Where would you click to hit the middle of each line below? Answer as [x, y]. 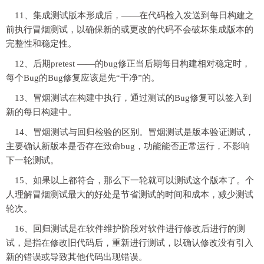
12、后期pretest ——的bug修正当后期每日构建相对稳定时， [133, 63]
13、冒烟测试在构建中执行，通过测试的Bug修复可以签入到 [133, 98]
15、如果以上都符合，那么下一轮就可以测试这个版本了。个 [134, 180]
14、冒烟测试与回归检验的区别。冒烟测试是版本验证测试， [134, 132]
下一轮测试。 [32, 160]
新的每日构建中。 [41, 112]
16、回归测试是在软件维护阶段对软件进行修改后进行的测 [130, 228]
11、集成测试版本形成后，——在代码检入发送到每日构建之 [134, 15]
